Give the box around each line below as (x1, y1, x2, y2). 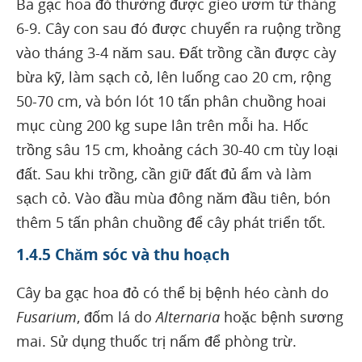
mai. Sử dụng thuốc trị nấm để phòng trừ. (16, 330, 297, 351)
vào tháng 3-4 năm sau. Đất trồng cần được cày (16, 42, 336, 62)
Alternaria (156, 306, 220, 326)
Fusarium (16, 306, 77, 326)
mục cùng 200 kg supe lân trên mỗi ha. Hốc (16, 115, 309, 135)
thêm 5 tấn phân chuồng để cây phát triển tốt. (16, 212, 326, 232)
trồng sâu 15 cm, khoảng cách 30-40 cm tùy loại (16, 139, 339, 159)
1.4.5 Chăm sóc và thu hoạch (16, 243, 229, 265)
